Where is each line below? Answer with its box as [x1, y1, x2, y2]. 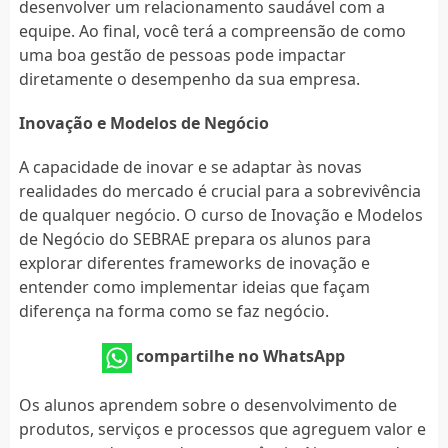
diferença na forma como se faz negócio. [18, 299, 329, 322]
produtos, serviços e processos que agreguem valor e [18, 417, 426, 440]
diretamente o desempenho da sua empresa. [18, 67, 360, 90]
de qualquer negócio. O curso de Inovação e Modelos [18, 203, 423, 226]
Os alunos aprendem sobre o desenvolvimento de [18, 393, 397, 416]
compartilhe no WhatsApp [136, 344, 346, 367]
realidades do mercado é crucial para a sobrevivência [18, 179, 421, 202]
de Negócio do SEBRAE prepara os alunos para [18, 227, 371, 250]
